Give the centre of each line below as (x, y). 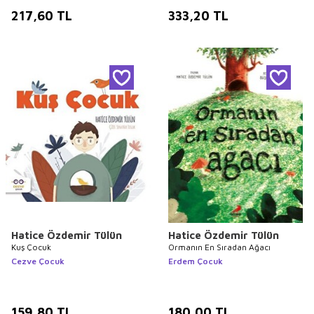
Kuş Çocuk (31, 247)
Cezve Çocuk (38, 261)
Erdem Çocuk (196, 261)
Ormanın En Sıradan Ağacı (219, 247)
